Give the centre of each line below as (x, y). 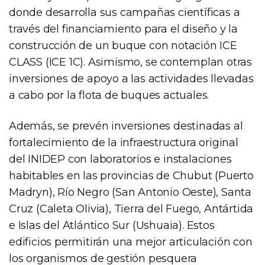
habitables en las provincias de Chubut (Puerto (131, 175)
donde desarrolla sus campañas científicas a (125, 12)
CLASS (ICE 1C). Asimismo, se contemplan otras (130, 62)
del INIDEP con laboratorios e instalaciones (120, 159)
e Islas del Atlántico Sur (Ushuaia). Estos (112, 225)
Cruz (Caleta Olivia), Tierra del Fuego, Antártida (131, 209)
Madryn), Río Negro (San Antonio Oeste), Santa (130, 192)
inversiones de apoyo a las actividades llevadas (131, 78)
